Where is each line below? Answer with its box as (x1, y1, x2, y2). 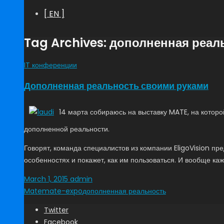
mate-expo (41, 185, 82, 196)
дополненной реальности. (23, 123, 109, 134)
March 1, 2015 (23, 173, 68, 184)
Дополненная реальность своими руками (23, 79, 208, 92)
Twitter (43, 204, 68, 215)
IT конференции (23, 59, 77, 70)
